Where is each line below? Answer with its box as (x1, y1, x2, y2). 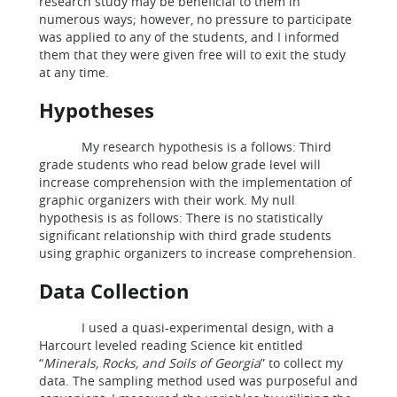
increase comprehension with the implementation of (39, 174, 352, 191)
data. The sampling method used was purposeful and (39, 372, 358, 389)
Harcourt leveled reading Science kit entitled (39, 337, 303, 354)
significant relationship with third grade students (39, 227, 331, 244)
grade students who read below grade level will (39, 156, 321, 173)
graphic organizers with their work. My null (39, 191, 295, 208)
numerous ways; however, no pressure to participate (39, 11, 352, 27)
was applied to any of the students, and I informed (39, 28, 339, 45)
